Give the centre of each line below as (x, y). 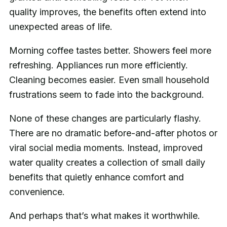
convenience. (37, 192)
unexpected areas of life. (61, 27)
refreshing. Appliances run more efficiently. (98, 65)
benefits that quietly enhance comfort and (96, 177)
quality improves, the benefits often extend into (107, 12)
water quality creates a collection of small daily (107, 163)
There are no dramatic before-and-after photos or (113, 133)
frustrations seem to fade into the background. (106, 95)
